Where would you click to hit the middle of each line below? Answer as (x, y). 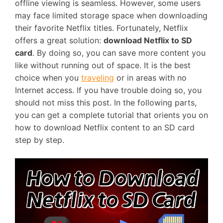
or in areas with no (150, 78)
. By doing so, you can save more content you (119, 53)
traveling (98, 78)
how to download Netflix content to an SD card (105, 127)
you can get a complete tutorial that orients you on (111, 115)
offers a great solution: (59, 40)
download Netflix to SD (148, 40)
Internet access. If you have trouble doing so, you (108, 90)
